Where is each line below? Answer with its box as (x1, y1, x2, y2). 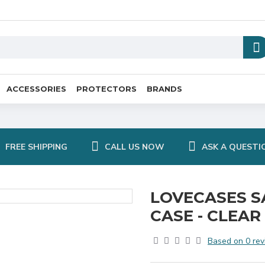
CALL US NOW (104, 141, 164, 153)
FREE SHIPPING (5, 141, 67, 153)
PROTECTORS (76, 83, 137, 93)
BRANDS (147, 83, 182, 93)
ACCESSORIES (7, 83, 66, 93)
